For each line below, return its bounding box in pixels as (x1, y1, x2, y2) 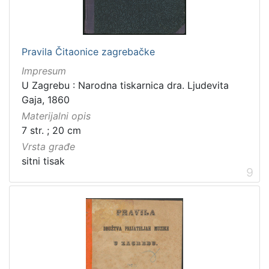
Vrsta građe (22, 141, 75, 153)
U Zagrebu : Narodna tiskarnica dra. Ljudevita (22, 79, 229, 91)
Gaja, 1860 (22, 93, 70, 106)
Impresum (22, 64, 66, 77)
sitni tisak (22, 155, 65, 168)
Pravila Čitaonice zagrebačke (22, 45, 155, 58)
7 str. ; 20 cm (22, 124, 81, 137)
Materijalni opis (22, 110, 91, 122)
